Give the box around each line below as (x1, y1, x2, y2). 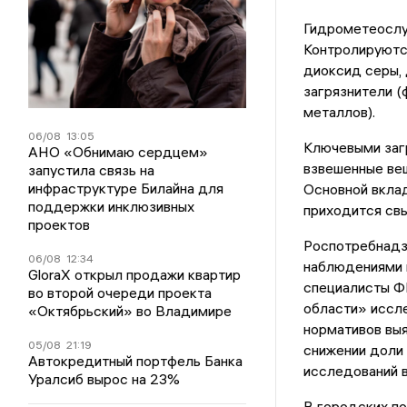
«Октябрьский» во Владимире (28, 302, 233, 320)
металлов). (303, 103, 375, 122)
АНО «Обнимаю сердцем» (28, 143, 209, 161)
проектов (28, 215, 91, 233)
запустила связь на (28, 161, 155, 179)
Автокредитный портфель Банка (28, 352, 243, 370)
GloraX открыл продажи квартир (28, 265, 242, 283)
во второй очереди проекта (28, 283, 213, 302)
